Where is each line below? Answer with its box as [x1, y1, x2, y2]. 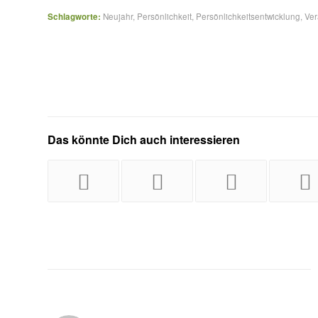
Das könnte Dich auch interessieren [48, 131, 240, 148]
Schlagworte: [48, 10, 101, 23]
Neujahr [103, 10, 133, 22]
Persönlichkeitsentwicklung [196, 10, 300, 22]
